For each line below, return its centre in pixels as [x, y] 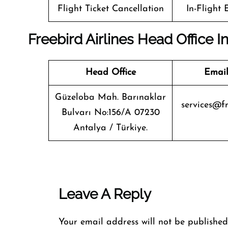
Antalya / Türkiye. [110, 128]
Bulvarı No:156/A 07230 [110, 113]
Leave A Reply [105, 194]
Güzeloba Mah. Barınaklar [110, 97]
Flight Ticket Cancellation [110, 9]
